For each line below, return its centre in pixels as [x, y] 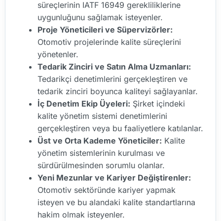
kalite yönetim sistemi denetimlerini [102, 116]
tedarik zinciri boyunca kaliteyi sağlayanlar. [118, 91]
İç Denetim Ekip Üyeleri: [84, 103]
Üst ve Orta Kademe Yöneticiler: [100, 140]
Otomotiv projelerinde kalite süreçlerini [109, 42]
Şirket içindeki [158, 103]
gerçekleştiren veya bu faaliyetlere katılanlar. [120, 128]
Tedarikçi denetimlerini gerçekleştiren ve [112, 79]
